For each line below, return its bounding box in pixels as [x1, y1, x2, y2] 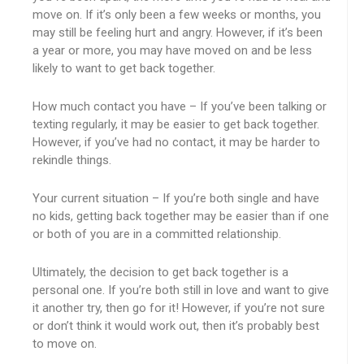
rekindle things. [32, 153, 111, 167]
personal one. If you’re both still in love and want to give [32, 283, 329, 297]
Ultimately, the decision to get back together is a [32, 265, 288, 279]
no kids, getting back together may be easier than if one [32, 209, 329, 223]
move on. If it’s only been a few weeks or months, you [32, 7, 321, 22]
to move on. [32, 336, 97, 351]
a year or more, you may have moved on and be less [32, 43, 312, 58]
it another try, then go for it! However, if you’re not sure [32, 301, 325, 315]
